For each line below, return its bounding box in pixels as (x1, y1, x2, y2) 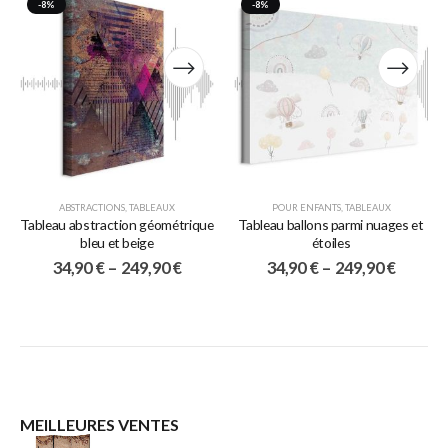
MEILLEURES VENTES (20, 415, 179, 435)
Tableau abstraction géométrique (20, 216, 214, 234)
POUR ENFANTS (271, 202, 341, 214)
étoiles (311, 234, 351, 252)
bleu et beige (80, 234, 154, 252)
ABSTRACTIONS (59, 202, 125, 214)
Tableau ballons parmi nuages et (238, 216, 424, 234)
